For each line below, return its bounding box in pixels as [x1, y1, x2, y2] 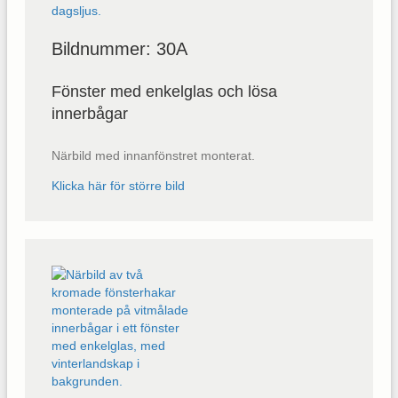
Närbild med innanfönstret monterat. [52, 148, 255, 163]
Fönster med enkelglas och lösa [52, 83, 277, 101]
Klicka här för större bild [52, 179, 185, 194]
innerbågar [52, 105, 128, 123]
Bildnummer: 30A [52, 38, 187, 59]
